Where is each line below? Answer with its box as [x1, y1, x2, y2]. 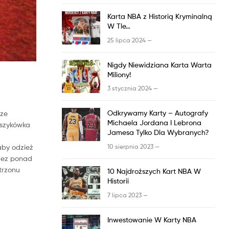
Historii [107, 176, 129, 185]
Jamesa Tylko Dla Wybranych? [107, 128, 209, 137]
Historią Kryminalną [147, 12, 212, 21]
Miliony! [107, 70, 131, 79]
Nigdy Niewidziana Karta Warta [107, 60, 212, 69]
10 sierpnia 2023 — [107, 142, 159, 150]
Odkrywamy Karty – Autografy [107, 108, 208, 118]
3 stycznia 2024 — [107, 84, 158, 93]
